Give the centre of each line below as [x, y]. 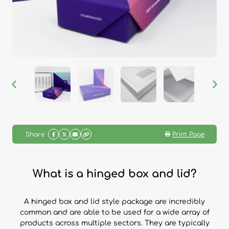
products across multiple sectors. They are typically [114, 223]
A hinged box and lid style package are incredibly [114, 202]
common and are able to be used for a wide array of [114, 213]
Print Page [188, 134]
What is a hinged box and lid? [114, 174]
